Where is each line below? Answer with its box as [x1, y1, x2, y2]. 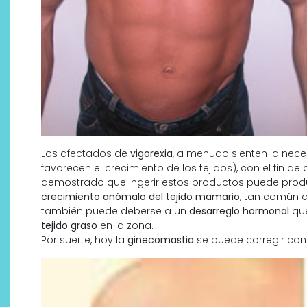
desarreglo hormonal [189, 204, 289, 218]
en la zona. [97, 219, 153, 232]
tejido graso [41, 219, 97, 232]
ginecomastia [127, 233, 194, 247]
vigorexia [130, 147, 173, 160]
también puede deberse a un [41, 204, 189, 218]
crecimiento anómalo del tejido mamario [41, 190, 240, 204]
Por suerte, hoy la [41, 233, 127, 247]
